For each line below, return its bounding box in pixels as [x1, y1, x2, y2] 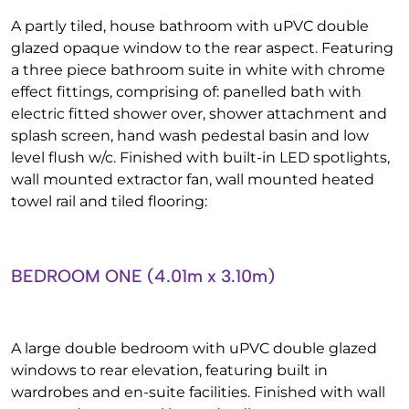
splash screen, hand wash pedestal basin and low [11, 127, 369, 144]
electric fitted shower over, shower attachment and [11, 105, 387, 122]
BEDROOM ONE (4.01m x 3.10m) [11, 266, 275, 287]
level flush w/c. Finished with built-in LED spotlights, [11, 149, 390, 166]
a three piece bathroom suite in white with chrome [11, 61, 385, 79]
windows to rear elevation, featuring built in [11, 362, 328, 379]
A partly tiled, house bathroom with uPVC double [11, 17, 369, 35]
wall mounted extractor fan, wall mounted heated [11, 171, 374, 188]
